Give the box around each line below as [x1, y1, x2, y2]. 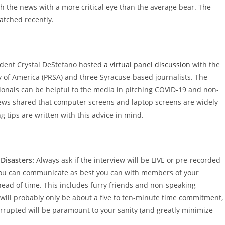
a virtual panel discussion [104, 60, 190, 70]
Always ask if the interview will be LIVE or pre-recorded [34, 155, 220, 165]
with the [190, 60, 220, 70]
